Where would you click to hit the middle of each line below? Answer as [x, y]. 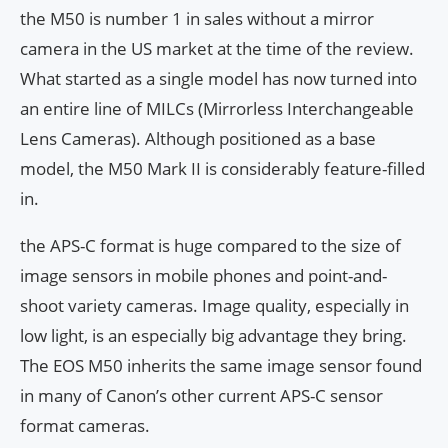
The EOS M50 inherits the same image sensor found [221, 366]
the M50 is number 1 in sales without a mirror [197, 19]
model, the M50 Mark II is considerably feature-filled [222, 169]
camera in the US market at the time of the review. [217, 49]
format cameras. [85, 426]
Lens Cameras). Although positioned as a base [198, 139]
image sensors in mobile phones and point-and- [203, 276]
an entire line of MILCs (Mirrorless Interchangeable [217, 109]
